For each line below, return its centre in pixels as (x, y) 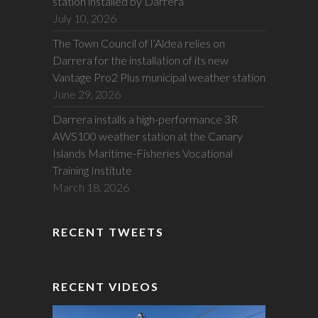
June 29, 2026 (87, 94)
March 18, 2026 (91, 187)
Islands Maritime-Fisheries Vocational (143, 153)
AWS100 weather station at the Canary (148, 136)
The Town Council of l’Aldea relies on (139, 43)
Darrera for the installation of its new (141, 60)
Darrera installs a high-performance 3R (145, 119)
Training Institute (92, 170)
